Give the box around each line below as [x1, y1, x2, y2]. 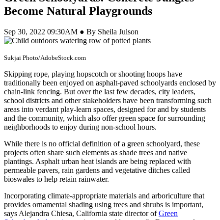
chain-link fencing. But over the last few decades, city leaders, [4, 87, 195, 96]
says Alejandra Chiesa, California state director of [4, 209, 159, 218]
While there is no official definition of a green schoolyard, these [4, 139, 200, 148]
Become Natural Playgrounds [4, 4, 152, 17]
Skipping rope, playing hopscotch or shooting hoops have [4, 69, 182, 78]
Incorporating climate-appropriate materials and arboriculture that [4, 191, 204, 200]
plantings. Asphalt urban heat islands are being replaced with [4, 157, 191, 165]
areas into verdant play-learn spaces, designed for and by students [4, 105, 206, 113]
